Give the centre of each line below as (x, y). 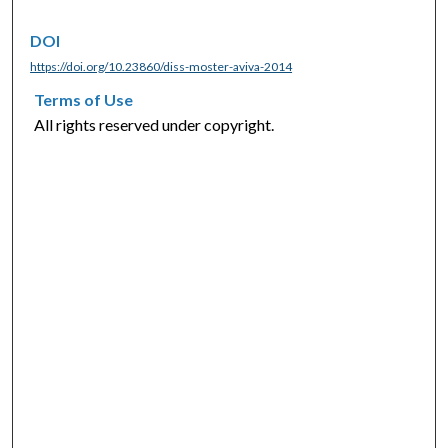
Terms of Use (84, 99)
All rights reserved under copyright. (154, 124)
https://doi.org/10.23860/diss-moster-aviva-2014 (161, 66)
